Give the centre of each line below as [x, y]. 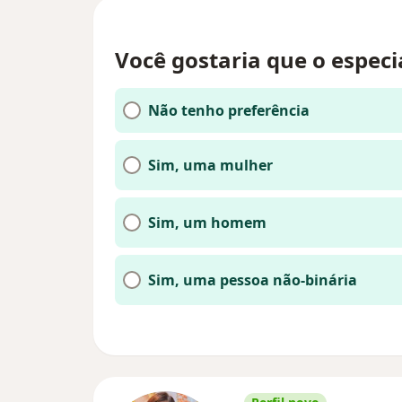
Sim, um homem [207, 223]
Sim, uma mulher [210, 166]
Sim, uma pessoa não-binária [253, 280]
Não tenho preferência [229, 111]
